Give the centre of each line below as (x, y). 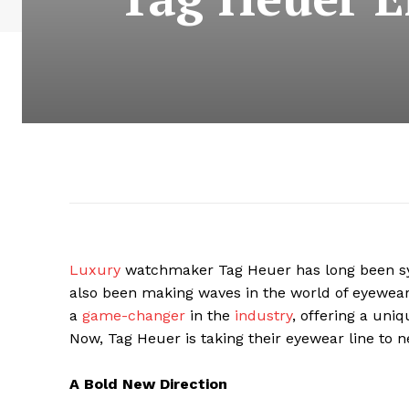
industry (263, 316)
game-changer (131, 316)
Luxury (97, 270)
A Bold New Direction (148, 384)
